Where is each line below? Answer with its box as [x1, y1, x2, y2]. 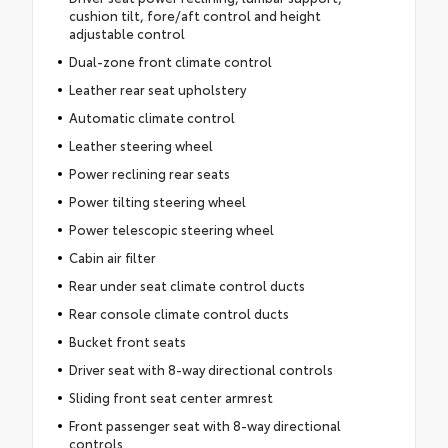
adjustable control [68, 23, 185, 42]
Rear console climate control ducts [68, 303, 289, 322]
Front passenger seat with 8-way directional [68, 415, 341, 434]
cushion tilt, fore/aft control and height [68, 5, 321, 24]
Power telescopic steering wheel [68, 219, 274, 238]
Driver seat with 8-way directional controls [68, 359, 333, 378]
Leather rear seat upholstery [68, 79, 246, 98]
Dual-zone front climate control [68, 51, 272, 70]
